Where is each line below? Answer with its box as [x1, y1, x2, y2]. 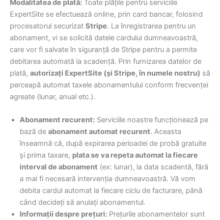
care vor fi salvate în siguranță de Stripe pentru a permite [10, 45, 197, 54]
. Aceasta [150, 127, 181, 137]
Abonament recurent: [20, 115, 95, 125]
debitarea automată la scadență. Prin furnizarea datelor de [10, 56, 201, 66]
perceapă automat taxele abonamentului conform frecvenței [10, 80, 208, 89]
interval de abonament [20, 163, 98, 172]
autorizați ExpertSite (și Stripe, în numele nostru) [30, 68, 200, 78]
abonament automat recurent [48, 127, 150, 137]
